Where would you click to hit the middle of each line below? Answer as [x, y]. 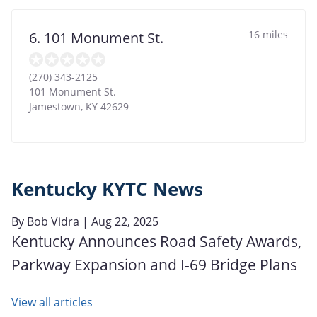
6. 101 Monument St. [96, 38]
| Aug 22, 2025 [119, 221]
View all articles [52, 302]
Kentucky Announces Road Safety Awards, [156, 241]
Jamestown [55, 106]
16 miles [268, 34]
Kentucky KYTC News [107, 189]
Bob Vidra [53, 221]
